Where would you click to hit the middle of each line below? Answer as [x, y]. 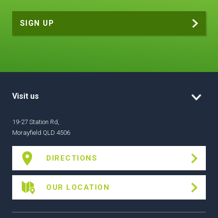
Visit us [26, 96]
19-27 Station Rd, [36, 122]
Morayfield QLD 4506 [41, 133]
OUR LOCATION [78, 187]
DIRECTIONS [72, 158]
